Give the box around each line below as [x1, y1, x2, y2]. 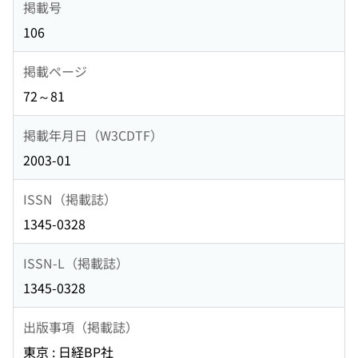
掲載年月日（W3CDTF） [23, 125, 163, 145]
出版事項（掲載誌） [23, 316, 138, 336]
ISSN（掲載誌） [23, 189, 117, 209]
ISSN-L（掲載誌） [23, 253, 129, 272]
